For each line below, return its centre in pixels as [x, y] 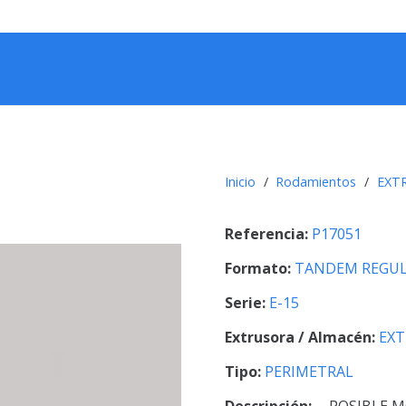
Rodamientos [316, 181]
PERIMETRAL [309, 372]
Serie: [247, 303]
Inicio [240, 181]
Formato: [260, 269]
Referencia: [268, 234]
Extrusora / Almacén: [302, 338]
